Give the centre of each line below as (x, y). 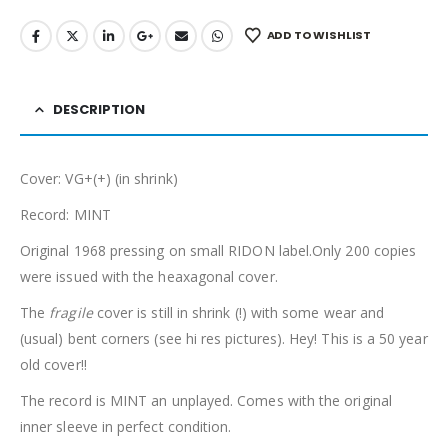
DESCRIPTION (99, 109)
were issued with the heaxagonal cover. (149, 276)
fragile (71, 312)
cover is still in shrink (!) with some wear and (238, 312)
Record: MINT (65, 214)
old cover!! (53, 364)
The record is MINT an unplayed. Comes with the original (206, 400)
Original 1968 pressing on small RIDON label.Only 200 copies (218, 250)
